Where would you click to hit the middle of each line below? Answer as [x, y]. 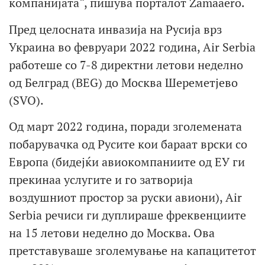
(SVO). [26, 100]
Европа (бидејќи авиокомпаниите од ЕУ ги [127, 162]
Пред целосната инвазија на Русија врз [115, 29]
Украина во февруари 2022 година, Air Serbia [132, 47]
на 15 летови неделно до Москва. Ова [112, 233]
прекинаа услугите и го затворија [101, 180]
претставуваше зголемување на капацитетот [132, 251]
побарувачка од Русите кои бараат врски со [128, 144]
